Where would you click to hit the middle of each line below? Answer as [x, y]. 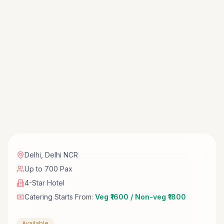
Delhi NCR [61, 154]
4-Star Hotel [44, 182]
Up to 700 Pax [48, 168]
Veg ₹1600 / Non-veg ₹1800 [140, 196]
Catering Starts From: [60, 196]
